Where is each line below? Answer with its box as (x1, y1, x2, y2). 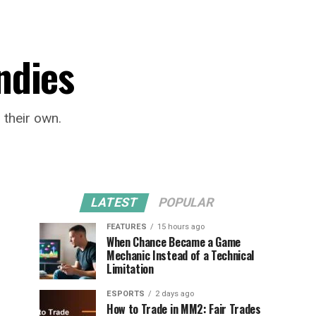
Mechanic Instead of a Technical (107, 247, 255, 264)
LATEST (89, 195, 140, 209)
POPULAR (157, 195, 216, 209)
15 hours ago (157, 222, 205, 231)
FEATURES (107, 222, 147, 231)
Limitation (107, 260, 154, 277)
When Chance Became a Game (107, 233, 241, 250)
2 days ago (155, 289, 194, 298)
